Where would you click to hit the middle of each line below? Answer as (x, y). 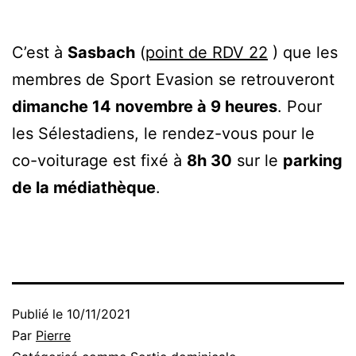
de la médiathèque (84, 187)
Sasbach (101, 52)
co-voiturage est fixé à (99, 160)
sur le (257, 160)
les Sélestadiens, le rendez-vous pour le (163, 133)
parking (313, 160)
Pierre (53, 335)
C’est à (40, 52)
